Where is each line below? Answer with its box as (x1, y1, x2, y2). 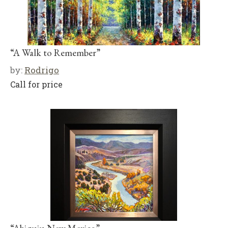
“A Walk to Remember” (10, 46, 100, 59)
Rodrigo (24, 64, 59, 76)
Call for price (10, 79, 63, 90)
